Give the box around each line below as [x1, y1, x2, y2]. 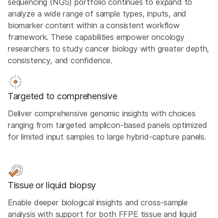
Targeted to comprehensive [8, 91, 117, 101]
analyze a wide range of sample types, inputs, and [8, 9, 187, 18]
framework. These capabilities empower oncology [8, 32, 184, 42]
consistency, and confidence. [8, 55, 113, 65]
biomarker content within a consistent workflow [8, 20, 180, 30]
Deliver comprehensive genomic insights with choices [8, 109, 196, 118]
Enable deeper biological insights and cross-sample [8, 198, 188, 207]
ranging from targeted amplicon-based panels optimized [8, 120, 207, 130]
